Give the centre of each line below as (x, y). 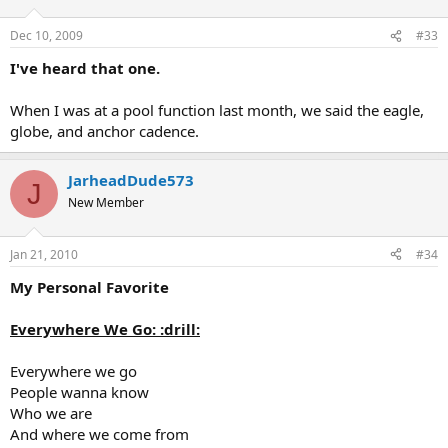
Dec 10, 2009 (46, 35)
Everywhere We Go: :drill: (105, 328)
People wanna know (79, 391)
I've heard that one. (85, 68)
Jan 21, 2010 (44, 254)
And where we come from (99, 433)
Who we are (51, 412)
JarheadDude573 (131, 180)
